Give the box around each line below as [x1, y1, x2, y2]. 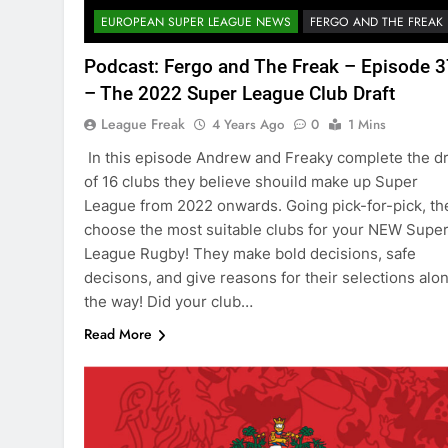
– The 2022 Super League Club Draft [84, 82, 395, 106]
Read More [84, 324, 152, 345]
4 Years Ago [212, 115, 284, 135]
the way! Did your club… [84, 292, 253, 312]
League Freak [101, 114, 185, 135]
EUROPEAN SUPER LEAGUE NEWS [101, 13, 291, 32]
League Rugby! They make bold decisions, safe [84, 244, 416, 264]
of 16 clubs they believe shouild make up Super [84, 172, 418, 192]
